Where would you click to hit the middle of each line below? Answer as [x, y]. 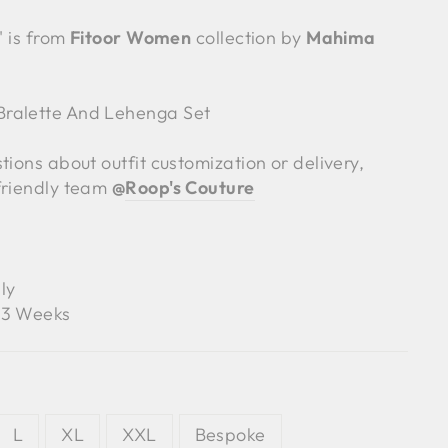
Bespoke [230, 434]
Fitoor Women [130, 37]
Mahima [341, 37]
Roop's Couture [190, 187]
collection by [249, 37]
